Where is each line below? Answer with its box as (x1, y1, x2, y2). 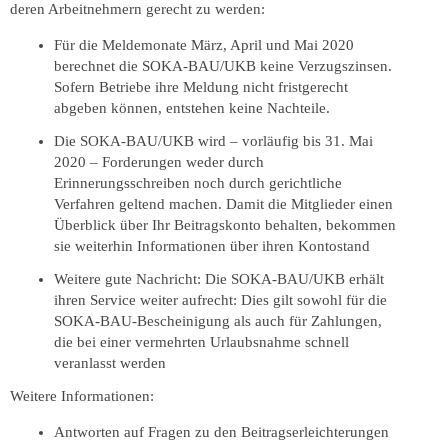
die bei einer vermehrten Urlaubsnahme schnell (54, 333, 349, 350)
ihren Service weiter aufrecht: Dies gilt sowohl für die (54, 291, 387, 308)
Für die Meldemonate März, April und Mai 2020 (54, 36, 354, 53)
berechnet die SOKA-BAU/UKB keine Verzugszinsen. (54, 57, 392, 74)
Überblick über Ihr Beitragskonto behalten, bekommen (54, 216, 396, 233)
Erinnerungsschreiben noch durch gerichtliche (54, 174, 342, 191)
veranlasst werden (54, 354, 166, 371)
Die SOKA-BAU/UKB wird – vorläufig (54, 132, 303, 149)
